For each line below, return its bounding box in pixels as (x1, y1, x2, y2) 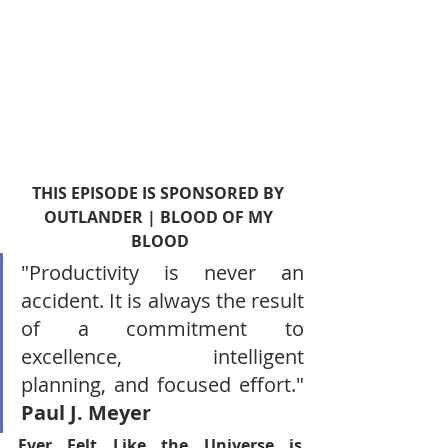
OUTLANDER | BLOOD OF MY (43, 206, 277, 228)
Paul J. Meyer (21, 399, 151, 426)
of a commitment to (21, 315, 304, 342)
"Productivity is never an (21, 259, 304, 286)
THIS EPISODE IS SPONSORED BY (32, 182, 288, 204)
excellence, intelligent (21, 343, 304, 370)
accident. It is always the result (21, 287, 304, 314)
